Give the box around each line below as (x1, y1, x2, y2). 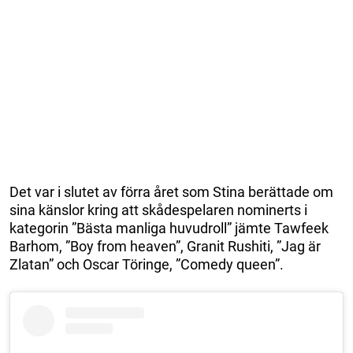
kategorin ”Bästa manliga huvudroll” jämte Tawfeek (9, 220, 329, 237)
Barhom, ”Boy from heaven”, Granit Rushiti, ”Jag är (9, 238, 321, 255)
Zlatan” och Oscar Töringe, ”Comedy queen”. (9, 256, 284, 273)
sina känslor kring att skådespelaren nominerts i (9, 202, 307, 219)
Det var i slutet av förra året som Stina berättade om (9, 184, 333, 201)
